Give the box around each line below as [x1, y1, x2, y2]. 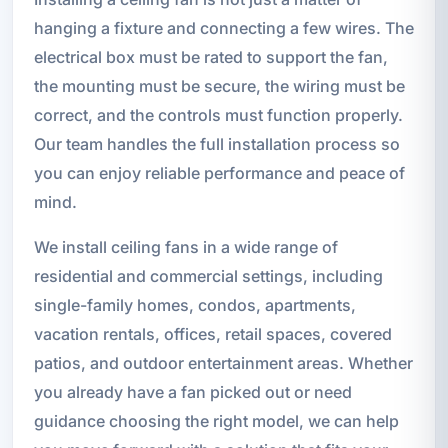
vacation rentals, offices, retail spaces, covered [33, 324, 392, 345]
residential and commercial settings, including [33, 266, 383, 287]
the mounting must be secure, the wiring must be [33, 76, 405, 97]
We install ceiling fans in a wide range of [33, 237, 338, 258]
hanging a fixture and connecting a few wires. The [33, 18, 414, 39]
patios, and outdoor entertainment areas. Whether [33, 353, 413, 374]
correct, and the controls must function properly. [33, 105, 403, 126]
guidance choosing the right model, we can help [33, 411, 399, 432]
